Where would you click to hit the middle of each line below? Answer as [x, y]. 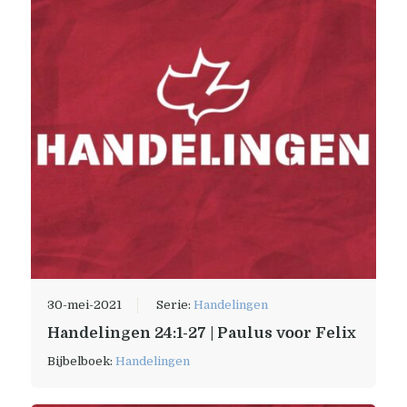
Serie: [174, 305]
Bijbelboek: [81, 362]
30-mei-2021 [84, 305]
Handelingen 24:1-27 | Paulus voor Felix [201, 333]
